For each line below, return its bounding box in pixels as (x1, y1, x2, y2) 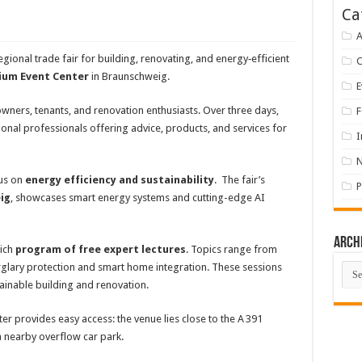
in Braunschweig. (88, 70, 170, 83)
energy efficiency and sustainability (24, 174, 214, 187)
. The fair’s (213, 174, 265, 187)
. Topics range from (185, 243, 277, 256)
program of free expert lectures (15, 243, 186, 256)
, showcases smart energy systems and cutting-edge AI (10, 192, 265, 204)
